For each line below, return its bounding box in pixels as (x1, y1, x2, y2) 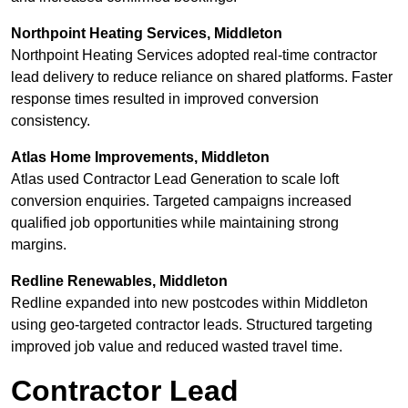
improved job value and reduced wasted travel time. (11, 339, 342, 355)
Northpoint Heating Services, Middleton (11, 25, 282, 42)
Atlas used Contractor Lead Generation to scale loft (11, 171, 339, 188)
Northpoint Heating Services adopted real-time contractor (11, 47, 377, 64)
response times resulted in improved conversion (11, 91, 319, 107)
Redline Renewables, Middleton (11, 273, 228, 290)
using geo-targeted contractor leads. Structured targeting (11, 317, 372, 333)
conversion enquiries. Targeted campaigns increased (11, 193, 352, 209)
